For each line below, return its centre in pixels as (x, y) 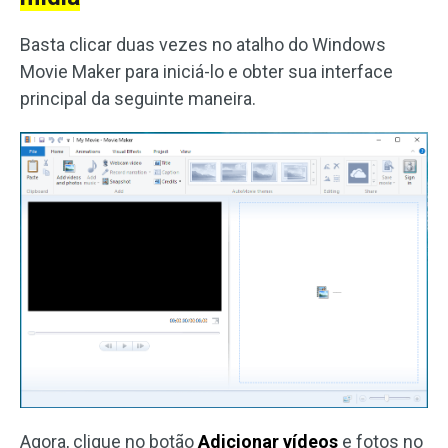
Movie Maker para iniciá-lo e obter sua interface (206, 72)
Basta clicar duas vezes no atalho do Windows (203, 45)
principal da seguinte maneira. (138, 99)
